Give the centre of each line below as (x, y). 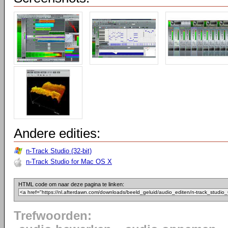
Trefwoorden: (53, 216)
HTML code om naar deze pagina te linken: (71, 184)
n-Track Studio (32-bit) (59, 151)
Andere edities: (57, 133)
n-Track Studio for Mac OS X (69, 162)
